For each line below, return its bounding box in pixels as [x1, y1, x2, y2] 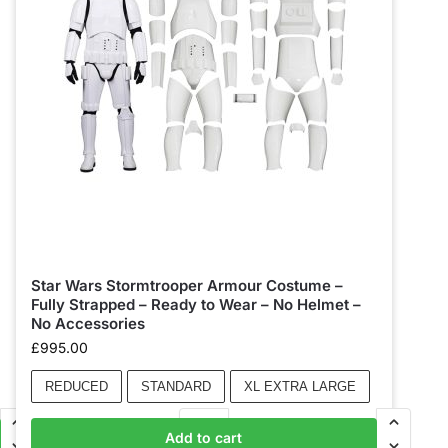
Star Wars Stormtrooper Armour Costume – [30, 276, 343, 295]
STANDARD [140, 379, 211, 394]
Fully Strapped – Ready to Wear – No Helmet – [30, 295, 361, 314]
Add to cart [165, 429, 243, 446]
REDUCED [44, 379, 108, 394]
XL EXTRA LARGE [243, 379, 356, 394]
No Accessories [30, 314, 145, 333]
